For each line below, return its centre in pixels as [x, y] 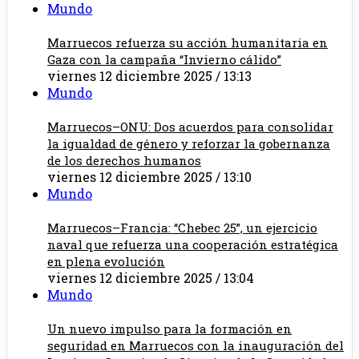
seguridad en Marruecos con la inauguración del [196, 346]
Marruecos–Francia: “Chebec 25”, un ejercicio [182, 228]
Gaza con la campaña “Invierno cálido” [164, 60]
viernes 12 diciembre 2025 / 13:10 [149, 177]
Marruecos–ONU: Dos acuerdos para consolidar [190, 127]
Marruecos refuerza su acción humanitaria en [188, 43]
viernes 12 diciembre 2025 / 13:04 [151, 278]
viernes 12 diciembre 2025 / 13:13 [149, 76]
